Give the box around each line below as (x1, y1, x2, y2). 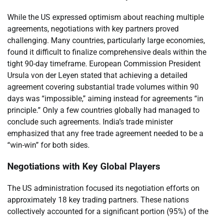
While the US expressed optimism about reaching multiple (7, 12, 204, 22)
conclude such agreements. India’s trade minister (7, 117, 173, 126)
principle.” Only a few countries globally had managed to (7, 105, 200, 115)
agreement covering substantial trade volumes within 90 (7, 82, 199, 92)
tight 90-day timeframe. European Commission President (7, 59, 201, 68)
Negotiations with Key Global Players (7, 161, 160, 172)
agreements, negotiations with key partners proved (7, 24, 179, 33)
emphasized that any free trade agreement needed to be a (7, 128, 203, 138)
